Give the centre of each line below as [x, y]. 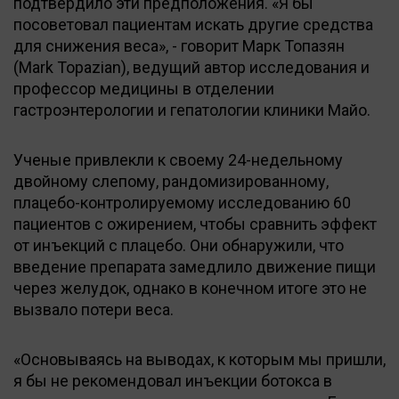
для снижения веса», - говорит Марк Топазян [179, 45]
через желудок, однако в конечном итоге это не [190, 288]
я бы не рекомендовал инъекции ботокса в [173, 380]
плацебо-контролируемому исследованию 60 [182, 202]
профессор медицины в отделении [144, 88]
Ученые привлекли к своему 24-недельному [178, 159]
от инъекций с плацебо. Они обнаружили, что [179, 245]
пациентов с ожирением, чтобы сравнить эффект [195, 224]
